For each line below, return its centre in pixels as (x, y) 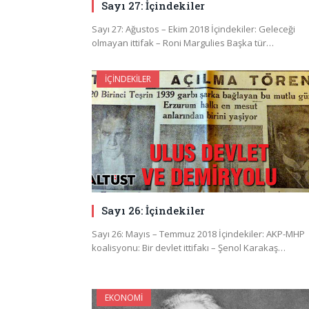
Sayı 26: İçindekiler (153, 211)
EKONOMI (124, 298)
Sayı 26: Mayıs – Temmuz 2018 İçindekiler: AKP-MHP (198, 234)
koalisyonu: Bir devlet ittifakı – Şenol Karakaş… (189, 248)
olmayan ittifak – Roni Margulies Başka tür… (183, 43)
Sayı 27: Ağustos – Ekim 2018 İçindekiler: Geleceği (193, 29)
